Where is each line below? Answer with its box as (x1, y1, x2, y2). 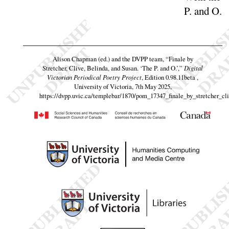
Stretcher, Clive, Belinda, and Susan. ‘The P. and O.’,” (42, 63, 182, 73)
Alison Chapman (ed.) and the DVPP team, (52, 54, 166, 63)
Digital (184, 63, 203, 72)
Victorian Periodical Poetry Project (47, 72, 142, 81)
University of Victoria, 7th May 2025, (74, 81, 172, 91)
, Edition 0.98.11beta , (142, 72, 198, 82)
